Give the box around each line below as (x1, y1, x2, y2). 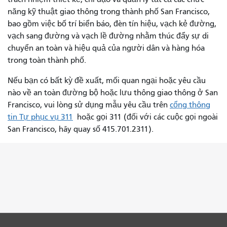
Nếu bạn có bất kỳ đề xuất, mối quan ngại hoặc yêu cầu (8, 75, 206, 85)
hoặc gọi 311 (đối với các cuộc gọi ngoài (73, 112, 218, 122)
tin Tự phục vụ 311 (8, 112, 73, 122)
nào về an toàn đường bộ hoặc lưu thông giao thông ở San (8, 88, 218, 97)
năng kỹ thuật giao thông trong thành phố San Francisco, (8, 7, 210, 16)
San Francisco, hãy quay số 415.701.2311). (8, 124, 156, 134)
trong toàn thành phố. (8, 55, 88, 65)
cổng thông (170, 100, 210, 109)
